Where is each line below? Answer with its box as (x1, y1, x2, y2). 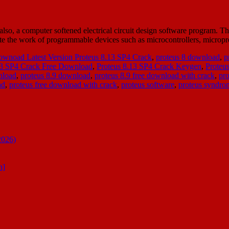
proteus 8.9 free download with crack (95, 71, 215, 80)
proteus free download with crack (9, 80, 117, 89)
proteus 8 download (156, 52, 220, 61)
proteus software (121, 80, 174, 89)
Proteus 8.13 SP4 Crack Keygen (97, 61, 201, 71)
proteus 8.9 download (20, 71, 90, 80)
